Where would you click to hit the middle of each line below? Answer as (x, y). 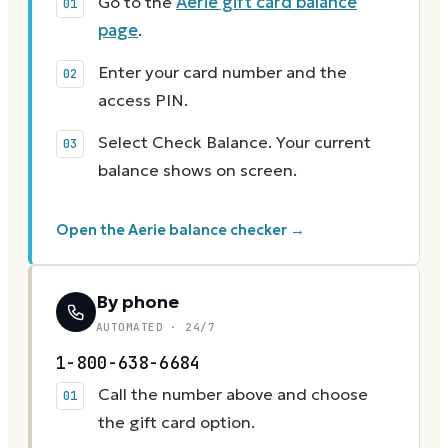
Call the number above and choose (233, 395)
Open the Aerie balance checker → (180, 230)
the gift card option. (176, 423)
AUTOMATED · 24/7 (156, 327)
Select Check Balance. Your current (234, 143)
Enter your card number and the (222, 73)
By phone (137, 302)
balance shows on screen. (197, 171)
